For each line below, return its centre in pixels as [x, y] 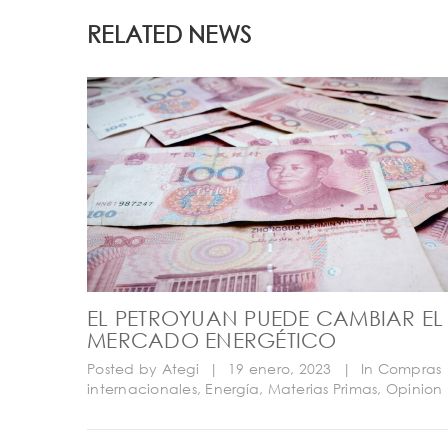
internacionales [142, 389]
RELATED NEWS [169, 33]
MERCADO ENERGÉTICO [212, 340]
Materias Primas [322, 389]
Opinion [414, 389]
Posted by [122, 369]
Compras [409, 369]
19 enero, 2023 [280, 369]
